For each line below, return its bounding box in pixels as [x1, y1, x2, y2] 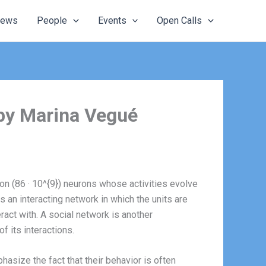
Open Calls [157, 15, 202, 26]
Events [97, 15, 126, 26]
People [37, 15, 68, 26]
